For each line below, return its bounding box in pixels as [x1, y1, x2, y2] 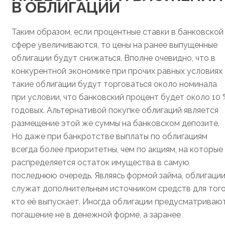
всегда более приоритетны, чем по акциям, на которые [12, 145, 223, 155]
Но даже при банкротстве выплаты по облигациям [12, 132, 207, 142]
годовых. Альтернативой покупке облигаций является [12, 105, 218, 116]
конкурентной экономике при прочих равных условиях [12, 66, 222, 76]
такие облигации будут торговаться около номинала [12, 79, 217, 89]
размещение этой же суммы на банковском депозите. [12, 119, 219, 129]
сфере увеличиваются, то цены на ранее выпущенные [12, 40, 217, 50]
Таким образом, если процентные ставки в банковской [12, 27, 223, 37]
